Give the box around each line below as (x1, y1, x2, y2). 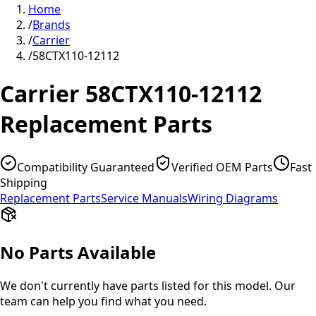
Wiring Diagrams (188, 190, 278, 206)
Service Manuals (101, 190, 188, 206)
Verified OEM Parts (171, 159, 273, 175)
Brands (32, 17, 71, 32)
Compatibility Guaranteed (17, 159, 154, 175)
